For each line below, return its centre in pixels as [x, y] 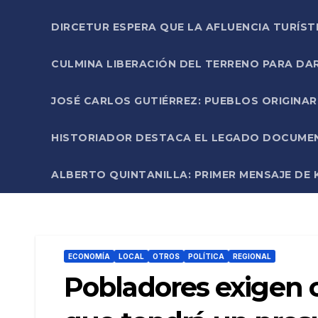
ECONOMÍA [89, 256]
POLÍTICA [206, 256]
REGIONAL [252, 256]
